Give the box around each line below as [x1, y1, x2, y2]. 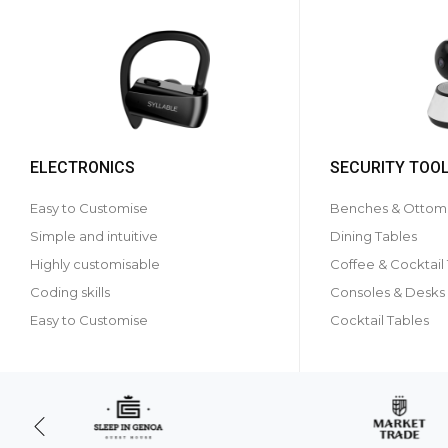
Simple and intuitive [30, 228, 158, 244]
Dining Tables [330, 228, 417, 244]
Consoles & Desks [330, 284, 445, 300]
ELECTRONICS [30, 158, 135, 177]
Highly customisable [30, 256, 160, 272]
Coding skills [30, 284, 110, 300]
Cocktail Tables [330, 312, 429, 328]
